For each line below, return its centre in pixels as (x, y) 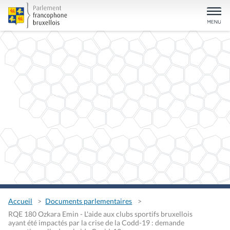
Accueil (20, 201)
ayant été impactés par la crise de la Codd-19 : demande (96, 222)
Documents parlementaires (89, 201)
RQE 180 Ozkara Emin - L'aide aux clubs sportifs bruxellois (100, 214)
